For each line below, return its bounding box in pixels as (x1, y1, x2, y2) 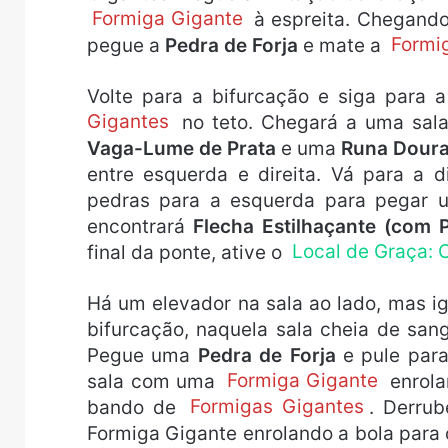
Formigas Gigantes (189, 395, 365, 419)
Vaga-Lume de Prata (87, 136, 276, 160)
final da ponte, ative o (87, 240, 287, 264)
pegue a (87, 33, 165, 57)
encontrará (87, 214, 193, 238)
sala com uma (87, 369, 222, 393)
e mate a (298, 33, 386, 57)
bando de (87, 395, 186, 419)
